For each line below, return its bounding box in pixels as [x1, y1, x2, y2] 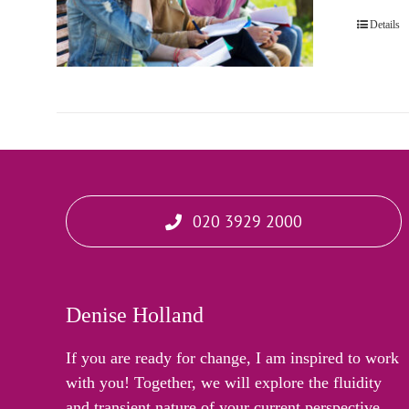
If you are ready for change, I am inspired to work [65, 349, 399, 367]
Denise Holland [65, 303, 204, 327]
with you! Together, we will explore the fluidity [65, 373, 382, 392]
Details [370, 18, 401, 31]
